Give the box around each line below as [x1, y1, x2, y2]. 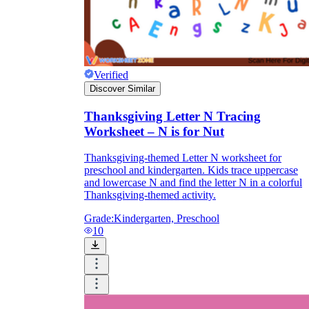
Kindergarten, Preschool [114, 212, 219, 225]
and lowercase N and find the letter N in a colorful [84, 177, 302, 189]
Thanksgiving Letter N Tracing [84, 108, 261, 123]
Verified [94, 68, 128, 81]
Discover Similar [90, 83, 155, 94]
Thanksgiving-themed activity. [84, 189, 216, 201]
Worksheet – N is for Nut [84, 123, 224, 139]
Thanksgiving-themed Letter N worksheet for [84, 152, 281, 164]
